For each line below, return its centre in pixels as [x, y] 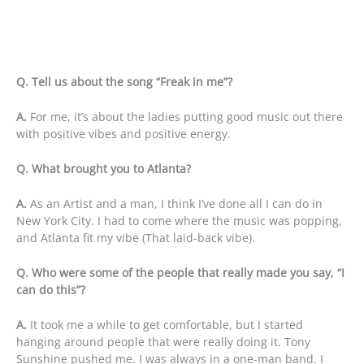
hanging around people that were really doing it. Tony [163, 341]
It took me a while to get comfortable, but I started [165, 324]
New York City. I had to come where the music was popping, [179, 221]
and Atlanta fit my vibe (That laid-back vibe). [136, 238]
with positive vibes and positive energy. [123, 134]
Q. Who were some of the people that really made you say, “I [180, 272]
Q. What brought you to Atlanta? [104, 169]
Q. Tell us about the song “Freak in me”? [124, 82]
